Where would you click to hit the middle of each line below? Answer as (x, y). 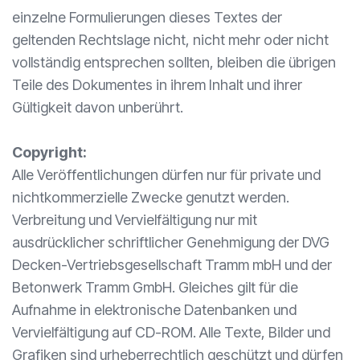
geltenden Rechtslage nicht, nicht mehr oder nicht (170, 40)
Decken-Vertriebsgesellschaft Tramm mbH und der (172, 265)
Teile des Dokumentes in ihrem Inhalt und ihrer (157, 85)
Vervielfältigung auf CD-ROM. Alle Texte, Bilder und (171, 332)
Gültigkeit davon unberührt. (98, 107)
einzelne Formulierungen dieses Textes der (147, 17)
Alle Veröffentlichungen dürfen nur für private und (166, 175)
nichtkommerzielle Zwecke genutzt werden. (151, 197)
